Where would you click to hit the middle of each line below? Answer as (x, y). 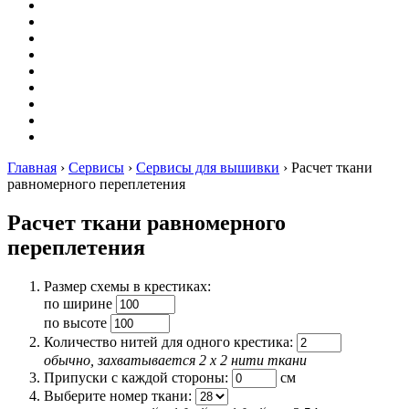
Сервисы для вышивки (208, 168)
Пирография (83, 71)
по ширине (80, 303)
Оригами (72, 21)
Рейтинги (74, 120)
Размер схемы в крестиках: (127, 286)
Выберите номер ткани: (120, 395)
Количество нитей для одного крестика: (170, 341)
